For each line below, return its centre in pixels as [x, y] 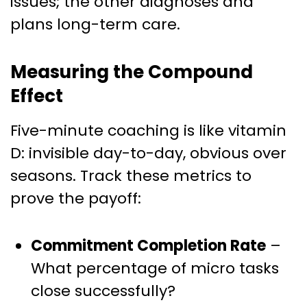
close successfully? [103, 291]
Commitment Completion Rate [148, 245]
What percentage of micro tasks [155, 268]
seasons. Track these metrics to [131, 175]
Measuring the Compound [132, 72]
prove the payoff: [76, 198]
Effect [37, 96]
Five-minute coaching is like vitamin [148, 130]
